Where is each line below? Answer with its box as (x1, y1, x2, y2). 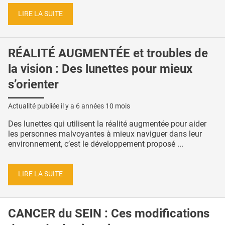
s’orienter (8, 77, 59, 91)
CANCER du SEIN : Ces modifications (8, 206, 209, 221)
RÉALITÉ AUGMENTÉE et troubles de (8, 46, 208, 60)
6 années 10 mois (76, 101, 130, 110)
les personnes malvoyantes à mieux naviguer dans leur (8, 129, 202, 139)
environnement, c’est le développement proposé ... (8, 139, 183, 149)
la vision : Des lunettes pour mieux (8, 62, 192, 76)
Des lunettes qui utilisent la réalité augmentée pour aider (8, 119, 206, 129)
